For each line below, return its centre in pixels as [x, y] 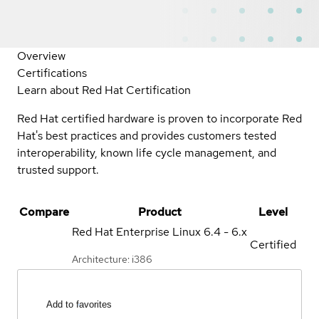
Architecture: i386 [112, 259]
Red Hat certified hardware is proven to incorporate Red [159, 118]
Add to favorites [79, 305]
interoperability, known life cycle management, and [147, 152]
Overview [41, 56]
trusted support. [58, 169]
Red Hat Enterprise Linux [136, 231]
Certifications [52, 73]
